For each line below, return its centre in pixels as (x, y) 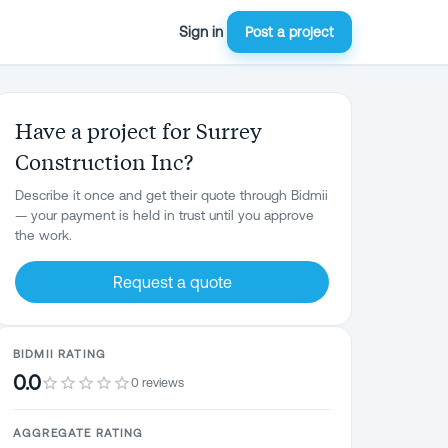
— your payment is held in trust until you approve (164, 215)
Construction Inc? (104, 161)
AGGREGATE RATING (78, 432)
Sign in (201, 31)
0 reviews (157, 382)
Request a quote (172, 282)
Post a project (289, 32)
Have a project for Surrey (138, 130)
